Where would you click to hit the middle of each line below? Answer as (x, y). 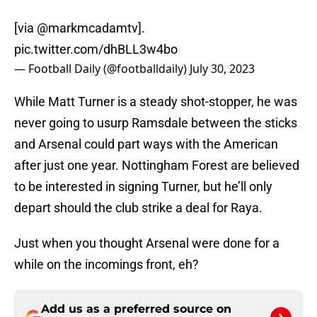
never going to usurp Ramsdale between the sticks (156, 123)
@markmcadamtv (87, 28)
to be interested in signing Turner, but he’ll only (143, 187)
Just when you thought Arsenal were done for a (147, 243)
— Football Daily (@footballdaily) (102, 69)
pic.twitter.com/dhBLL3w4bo (96, 50)
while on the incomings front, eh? (106, 265)
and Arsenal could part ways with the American (146, 144)
